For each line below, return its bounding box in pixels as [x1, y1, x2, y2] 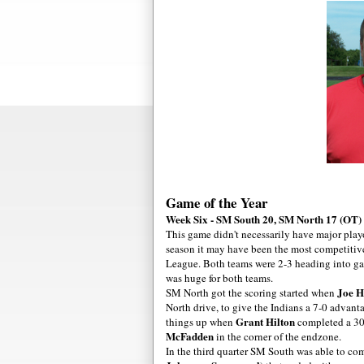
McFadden [166, 327, 216, 344]
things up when [166, 314, 236, 329]
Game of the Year [166, 192, 268, 213]
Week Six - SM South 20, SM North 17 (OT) [166, 210, 362, 227]
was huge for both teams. [166, 270, 273, 285]
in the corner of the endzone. [216, 328, 341, 344]
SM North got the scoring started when [166, 284, 337, 300]
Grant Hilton [236, 313, 297, 329]
